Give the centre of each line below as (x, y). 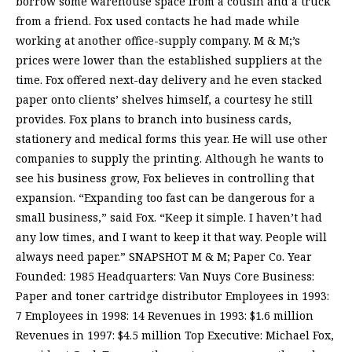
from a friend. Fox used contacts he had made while (158, 21)
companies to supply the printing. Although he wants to (170, 159)
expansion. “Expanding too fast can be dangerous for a (165, 198)
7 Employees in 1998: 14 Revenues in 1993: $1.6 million (165, 316)
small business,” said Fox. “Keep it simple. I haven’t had (169, 218)
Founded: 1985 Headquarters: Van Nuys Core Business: (165, 277)
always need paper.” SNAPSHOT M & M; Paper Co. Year (164, 257)
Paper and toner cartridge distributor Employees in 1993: (172, 296)
